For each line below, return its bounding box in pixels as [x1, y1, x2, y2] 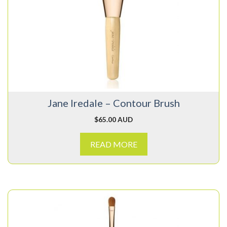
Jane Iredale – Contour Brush [47, 97, 180, 109]
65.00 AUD [98, 115, 133, 124]
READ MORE [90, 139, 137, 149]
